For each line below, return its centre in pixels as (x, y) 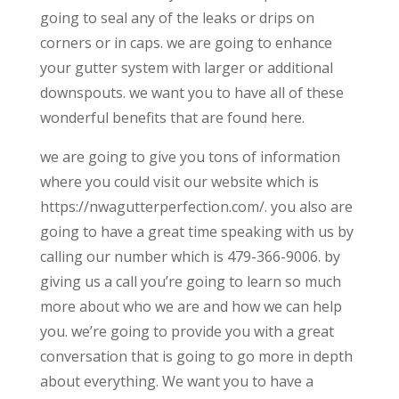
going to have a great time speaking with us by (196, 232)
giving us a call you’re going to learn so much (190, 282)
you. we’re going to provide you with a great (187, 332)
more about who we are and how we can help (191, 307)
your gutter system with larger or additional (186, 68)
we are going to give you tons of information (190, 157)
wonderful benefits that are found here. (172, 118)
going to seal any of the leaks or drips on (177, 18)
